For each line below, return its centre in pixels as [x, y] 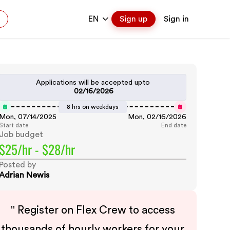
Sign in [176, 19]
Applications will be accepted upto [93, 83]
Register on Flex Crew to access [96, 210]
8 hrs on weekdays [93, 107]
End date [174, 125]
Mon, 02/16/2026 [157, 117]
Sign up [133, 19]
